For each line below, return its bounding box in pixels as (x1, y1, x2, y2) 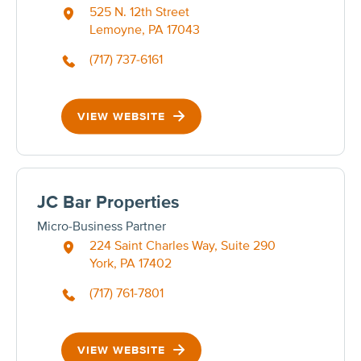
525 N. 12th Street (89, 3, 189, 20)
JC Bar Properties (37, 191, 180, 214)
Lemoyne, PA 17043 (89, 21, 200, 38)
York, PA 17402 (89, 255, 172, 272)
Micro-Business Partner (37, 218, 166, 234)
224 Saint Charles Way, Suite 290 (89, 237, 276, 254)
